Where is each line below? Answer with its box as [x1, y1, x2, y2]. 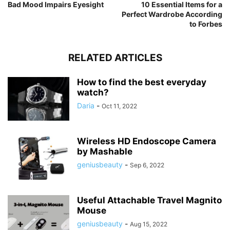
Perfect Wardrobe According [122, 10, 222, 18]
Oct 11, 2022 [102, 102, 137, 110]
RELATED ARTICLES [68, 52, 162, 64]
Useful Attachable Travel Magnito [77, 195, 222, 205]
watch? [77, 87, 109, 98]
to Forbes [189, 20, 222, 28]
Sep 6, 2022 [130, 161, 164, 169]
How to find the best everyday [77, 77, 206, 87]
